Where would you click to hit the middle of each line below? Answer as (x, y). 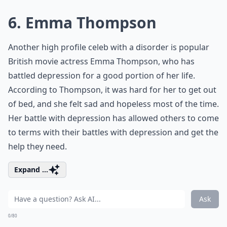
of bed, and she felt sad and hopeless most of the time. (113, 104)
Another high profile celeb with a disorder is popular (109, 47)
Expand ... (31, 169)
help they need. (37, 146)
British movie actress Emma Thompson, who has (101, 61)
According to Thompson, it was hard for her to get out (112, 90)
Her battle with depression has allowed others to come (113, 118)
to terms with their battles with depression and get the (113, 132)
